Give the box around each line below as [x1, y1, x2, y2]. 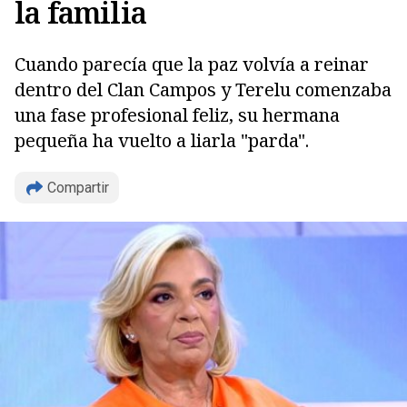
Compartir [47, 179, 109, 196]
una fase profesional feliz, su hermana [15, 103, 340, 127]
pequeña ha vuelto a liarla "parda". [15, 128, 309, 153]
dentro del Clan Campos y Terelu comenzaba [15, 77, 392, 102]
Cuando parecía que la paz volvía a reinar [15, 52, 369, 76]
